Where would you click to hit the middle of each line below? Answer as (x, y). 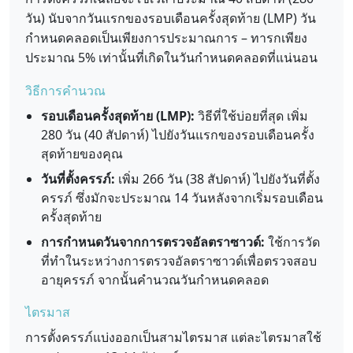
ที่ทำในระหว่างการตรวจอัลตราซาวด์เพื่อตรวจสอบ (179, 261)
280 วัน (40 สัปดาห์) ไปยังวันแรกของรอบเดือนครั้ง (178, 135)
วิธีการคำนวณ (65, 91)
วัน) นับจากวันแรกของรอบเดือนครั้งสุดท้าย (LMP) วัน (171, 18)
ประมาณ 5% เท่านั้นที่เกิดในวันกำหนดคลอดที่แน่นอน (171, 58)
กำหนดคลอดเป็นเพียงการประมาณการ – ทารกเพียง (166, 38)
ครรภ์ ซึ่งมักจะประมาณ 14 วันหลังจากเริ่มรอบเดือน (182, 198)
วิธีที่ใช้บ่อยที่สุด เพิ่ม (251, 116)
